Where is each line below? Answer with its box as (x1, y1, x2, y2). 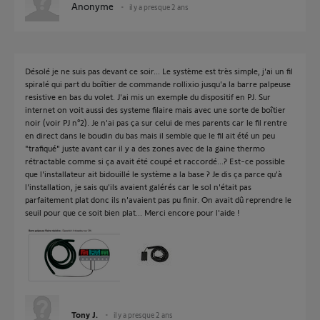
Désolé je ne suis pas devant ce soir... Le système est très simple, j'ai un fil (25, 66, 293, 76)
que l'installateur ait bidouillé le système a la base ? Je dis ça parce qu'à (25, 169, 282, 179)
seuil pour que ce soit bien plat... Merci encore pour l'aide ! (25, 207, 239, 217)
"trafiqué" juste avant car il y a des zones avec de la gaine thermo (25, 143, 265, 153)
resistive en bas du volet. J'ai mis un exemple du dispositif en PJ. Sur (25, 91, 271, 101)
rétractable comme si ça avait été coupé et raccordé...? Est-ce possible (25, 156, 285, 166)
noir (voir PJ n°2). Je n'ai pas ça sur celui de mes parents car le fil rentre (25, 117, 287, 127)
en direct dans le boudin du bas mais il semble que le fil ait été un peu (25, 130, 275, 140)
